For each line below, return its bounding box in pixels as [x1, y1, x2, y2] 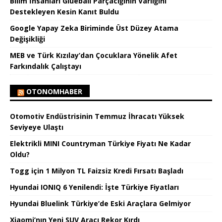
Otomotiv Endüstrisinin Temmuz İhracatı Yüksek [10, 111, 184, 121]
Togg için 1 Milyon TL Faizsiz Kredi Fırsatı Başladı [10, 166, 183, 175]
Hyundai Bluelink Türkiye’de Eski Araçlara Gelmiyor [10, 198, 191, 208]
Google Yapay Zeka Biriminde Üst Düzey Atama [10, 23, 178, 33]
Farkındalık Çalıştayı [10, 61, 81, 71]
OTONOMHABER [26, 86, 82, 96]
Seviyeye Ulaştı [10, 122, 63, 132]
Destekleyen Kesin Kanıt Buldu [10, 6, 119, 16]
